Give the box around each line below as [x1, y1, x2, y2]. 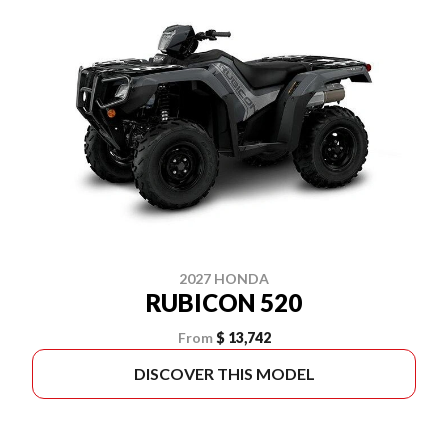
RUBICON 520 [146, 288, 302, 318]
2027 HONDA [179, 270, 269, 288]
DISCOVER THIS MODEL [133, 364, 315, 384]
